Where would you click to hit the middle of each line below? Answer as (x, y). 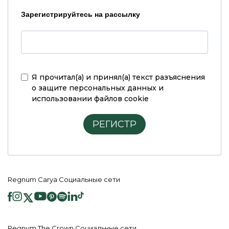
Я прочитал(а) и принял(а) (82, 77)
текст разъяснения (169, 77)
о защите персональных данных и (98, 88)
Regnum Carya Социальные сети (64, 180)
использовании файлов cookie (90, 99)
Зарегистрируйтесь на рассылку (81, 15)
